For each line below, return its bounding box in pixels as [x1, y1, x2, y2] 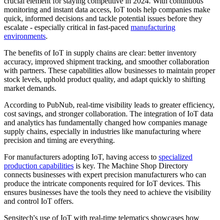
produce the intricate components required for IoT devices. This [4, 179, 200, 188]
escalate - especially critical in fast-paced [4, 23, 131, 32]
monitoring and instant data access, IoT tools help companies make [4, 5, 210, 14]
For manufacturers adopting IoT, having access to [4, 153, 159, 162]
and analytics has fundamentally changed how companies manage [4, 118, 207, 127]
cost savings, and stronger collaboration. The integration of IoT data [4, 110, 213, 118]
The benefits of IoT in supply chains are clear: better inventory [4, 49, 196, 57]
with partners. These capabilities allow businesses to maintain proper [4, 66, 215, 75]
